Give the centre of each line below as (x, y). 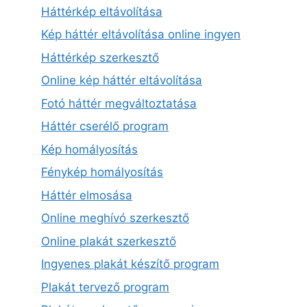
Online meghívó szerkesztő (115, 218)
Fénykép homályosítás (102, 172)
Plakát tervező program (105, 287)
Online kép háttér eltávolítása (122, 81)
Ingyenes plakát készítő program (130, 264)
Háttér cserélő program (105, 126)
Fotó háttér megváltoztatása (119, 103)
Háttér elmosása (87, 195)
